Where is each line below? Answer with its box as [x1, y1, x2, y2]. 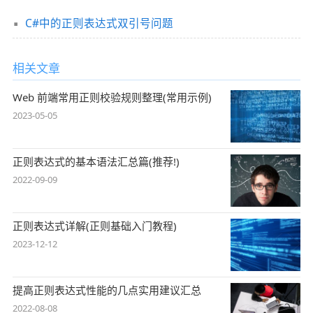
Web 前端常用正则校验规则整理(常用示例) [12, 89, 212, 104]
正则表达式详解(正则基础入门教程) [12, 219, 177, 233]
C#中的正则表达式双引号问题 [24, 15, 173, 31]
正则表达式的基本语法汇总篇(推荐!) [12, 154, 180, 168]
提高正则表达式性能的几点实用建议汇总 [12, 283, 201, 298]
